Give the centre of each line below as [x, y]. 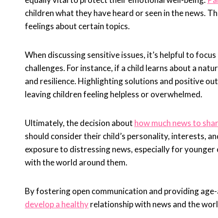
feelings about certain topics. [77, 26]
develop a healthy [57, 204]
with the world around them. [76, 163]
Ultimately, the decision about [80, 123]
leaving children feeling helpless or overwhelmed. [114, 94]
